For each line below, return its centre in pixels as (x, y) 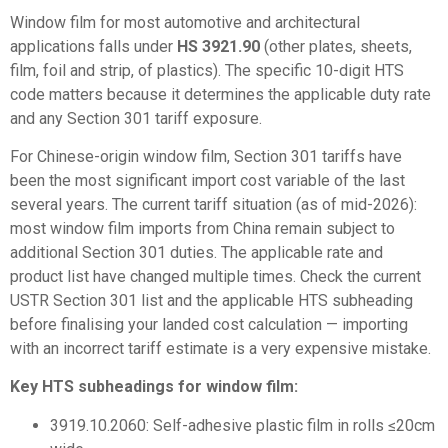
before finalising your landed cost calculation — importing (209, 325)
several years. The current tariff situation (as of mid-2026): (213, 205)
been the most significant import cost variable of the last (207, 181)
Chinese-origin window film (132, 157)
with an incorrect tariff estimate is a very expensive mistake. (220, 349)
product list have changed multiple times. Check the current (215, 277)
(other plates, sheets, (336, 46)
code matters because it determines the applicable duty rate (220, 94)
